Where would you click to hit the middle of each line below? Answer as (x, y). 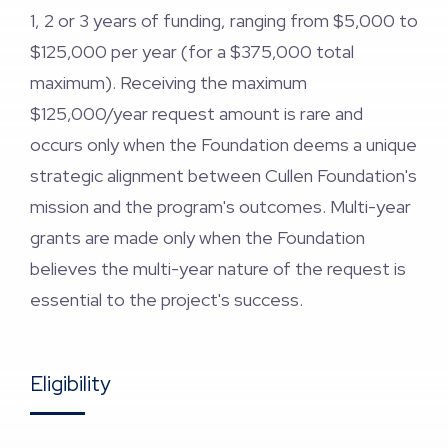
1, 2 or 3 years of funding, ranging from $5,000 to (224, 20)
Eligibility (70, 383)
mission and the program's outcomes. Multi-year (220, 206)
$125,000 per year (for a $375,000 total (192, 51)
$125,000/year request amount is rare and (196, 113)
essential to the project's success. (166, 299)
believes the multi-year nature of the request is (218, 268)
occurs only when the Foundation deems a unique (223, 144)
